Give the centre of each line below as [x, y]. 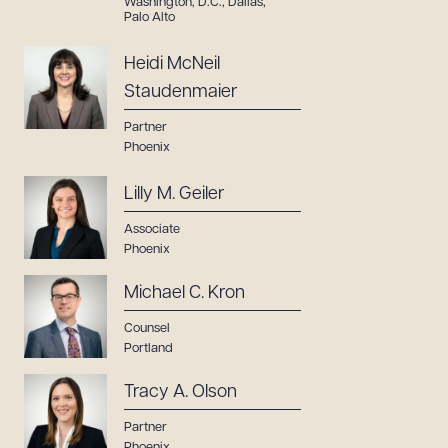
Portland [148, 348]
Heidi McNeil [172, 64]
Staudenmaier [180, 92]
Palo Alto [149, 17]
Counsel [147, 328]
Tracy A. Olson [180, 392]
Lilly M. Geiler [174, 194]
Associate [152, 229]
